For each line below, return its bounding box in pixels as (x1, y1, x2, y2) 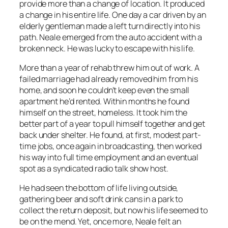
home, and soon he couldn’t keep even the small (19, 84, 190, 96)
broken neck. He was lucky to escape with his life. (19, 42, 195, 54)
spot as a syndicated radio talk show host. (19, 162, 168, 174)
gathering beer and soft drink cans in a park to (19, 193, 183, 205)
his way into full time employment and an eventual (19, 151, 199, 163)
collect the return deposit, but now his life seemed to (19, 205, 208, 216)
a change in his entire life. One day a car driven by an (19, 9, 206, 20)
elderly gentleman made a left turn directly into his (19, 20, 200, 32)
